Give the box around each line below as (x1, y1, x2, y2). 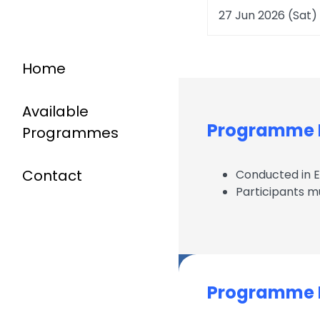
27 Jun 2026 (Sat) (219, 7, 317, 24)
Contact (22, 166, 82, 186)
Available (22, 101, 89, 121)
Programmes (22, 123, 119, 143)
